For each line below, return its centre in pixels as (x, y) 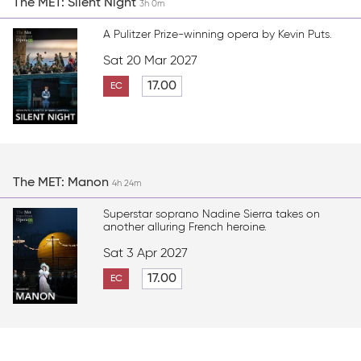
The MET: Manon (62, 183)
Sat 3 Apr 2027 (146, 253)
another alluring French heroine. (185, 227)
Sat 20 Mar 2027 (151, 61)
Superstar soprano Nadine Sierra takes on (212, 214)
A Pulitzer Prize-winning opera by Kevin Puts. (218, 35)
